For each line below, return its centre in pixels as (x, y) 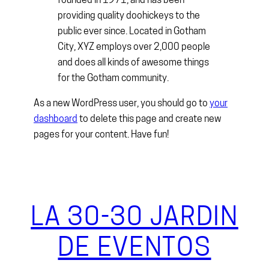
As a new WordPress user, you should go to (122, 104)
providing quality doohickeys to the (129, 16)
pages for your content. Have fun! (101, 135)
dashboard (56, 120)
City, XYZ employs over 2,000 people (134, 47)
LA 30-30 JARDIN (134, 219)
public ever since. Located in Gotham (132, 32)
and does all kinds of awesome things (133, 63)
